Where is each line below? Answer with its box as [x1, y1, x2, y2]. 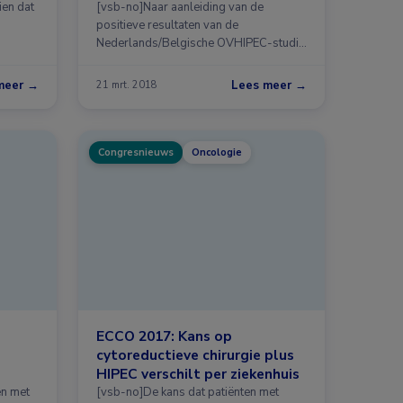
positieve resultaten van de [96, 16, 238, 33]
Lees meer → [231, 76, 307, 94]
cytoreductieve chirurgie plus [96, 345, 294, 364]
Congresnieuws [98, 145, 174, 159]
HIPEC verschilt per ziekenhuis [96, 363, 300, 383]
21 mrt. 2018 [96, 78, 157, 93]
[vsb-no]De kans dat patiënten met [96, 383, 279, 400]
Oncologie [192, 145, 242, 159]
